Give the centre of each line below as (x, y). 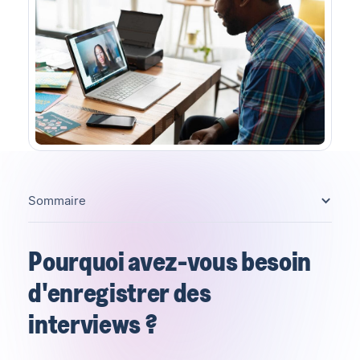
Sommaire (57, 201)
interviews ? (93, 324)
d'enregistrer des (120, 293)
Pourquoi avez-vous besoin (170, 262)
